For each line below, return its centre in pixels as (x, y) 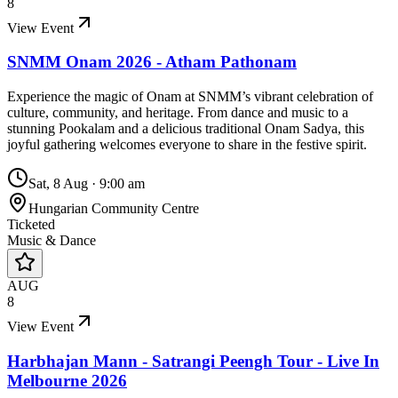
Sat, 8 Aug (58, 184)
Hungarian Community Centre (114, 209)
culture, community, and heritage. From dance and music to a (178, 113)
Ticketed (31, 225)
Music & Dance (52, 241)
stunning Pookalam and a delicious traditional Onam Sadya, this (186, 129)
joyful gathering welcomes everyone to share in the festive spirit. (187, 145)
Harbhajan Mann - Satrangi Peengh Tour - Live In (193, 361)
